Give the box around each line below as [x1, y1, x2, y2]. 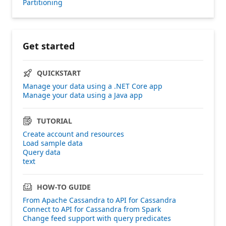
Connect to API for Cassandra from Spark [23, 204, 161, 214]
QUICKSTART [37, 68, 81, 78]
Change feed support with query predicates [23, 213, 171, 223]
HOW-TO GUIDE [37, 182, 91, 192]
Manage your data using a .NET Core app [23, 81, 162, 91]
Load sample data [23, 138, 83, 148]
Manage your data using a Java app [23, 90, 143, 100]
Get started [23, 39, 75, 52]
